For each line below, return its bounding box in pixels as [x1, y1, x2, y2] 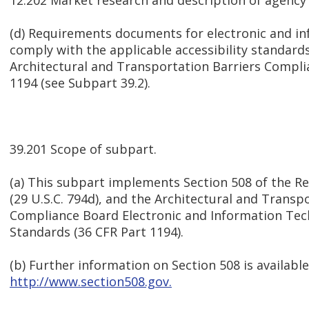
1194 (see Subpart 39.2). [10, 74, 150, 92]
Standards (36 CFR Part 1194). [10, 223, 183, 241]
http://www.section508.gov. [10, 273, 172, 290]
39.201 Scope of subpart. [10, 141, 157, 158]
